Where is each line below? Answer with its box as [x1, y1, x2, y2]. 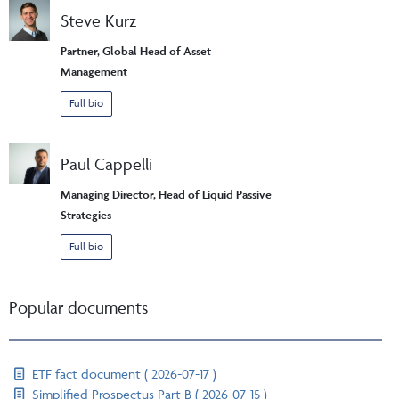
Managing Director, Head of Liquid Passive [61, 187, 272, 203]
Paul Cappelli [61, 153, 152, 175]
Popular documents [9, 297, 148, 319]
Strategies [61, 208, 111, 224]
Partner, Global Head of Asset [61, 44, 211, 60]
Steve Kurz [61, 10, 137, 32]
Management [61, 64, 127, 80]
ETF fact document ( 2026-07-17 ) [28, 365, 217, 383]
